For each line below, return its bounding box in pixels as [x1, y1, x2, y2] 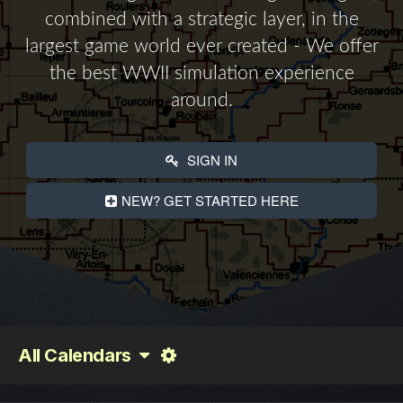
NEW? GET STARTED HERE [121, 191, 299, 210]
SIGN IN [184, 150, 237, 169]
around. [170, 91, 233, 110]
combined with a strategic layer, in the [44, 10, 359, 29]
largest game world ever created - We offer [24, 37, 379, 56]
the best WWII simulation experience [49, 64, 354, 83]
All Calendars [18, 345, 139, 367]
